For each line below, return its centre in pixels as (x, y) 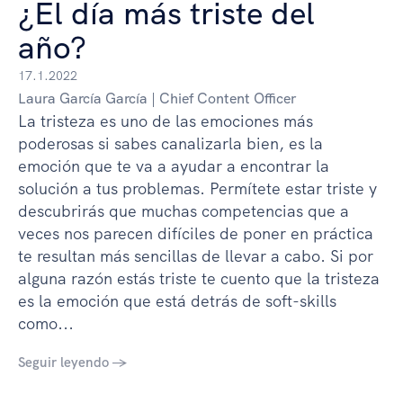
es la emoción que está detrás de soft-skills (177, 300)
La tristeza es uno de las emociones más (166, 121)
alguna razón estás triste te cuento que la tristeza (199, 278)
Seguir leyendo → (72, 362)
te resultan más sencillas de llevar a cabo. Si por (196, 255)
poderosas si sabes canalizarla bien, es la (170, 143)
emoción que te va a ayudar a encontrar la (174, 166)
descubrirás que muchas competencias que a (184, 210)
